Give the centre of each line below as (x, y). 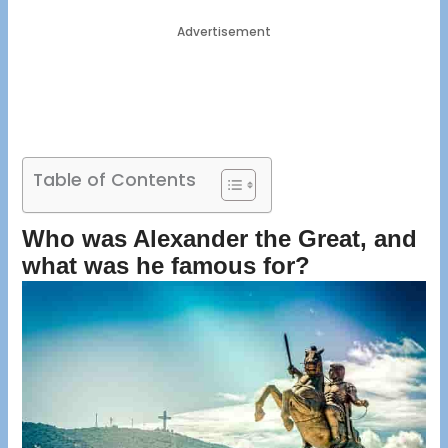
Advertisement (224, 31)
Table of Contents (115, 180)
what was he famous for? (166, 266)
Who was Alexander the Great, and (220, 239)
